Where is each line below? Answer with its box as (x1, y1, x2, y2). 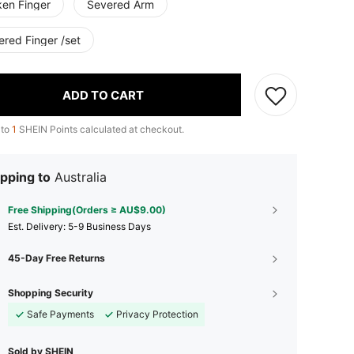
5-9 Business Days (68, 220, 151, 232)
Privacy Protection (116, 308, 198, 320)
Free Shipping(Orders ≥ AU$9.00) (8, 204, 166, 216)
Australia (55, 169, 107, 185)
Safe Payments (27, 308, 94, 320)
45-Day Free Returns (8, 252, 105, 264)
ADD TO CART (62, 87, 144, 103)
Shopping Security (8, 287, 93, 299)
